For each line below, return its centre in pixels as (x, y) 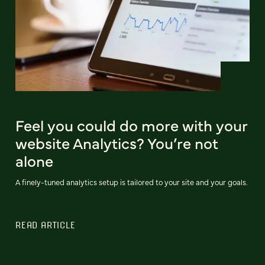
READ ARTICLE (46, 224)
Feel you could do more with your (131, 125)
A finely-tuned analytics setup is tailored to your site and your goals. (132, 182)
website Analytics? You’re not (117, 142)
